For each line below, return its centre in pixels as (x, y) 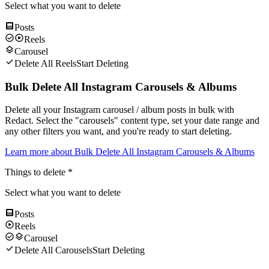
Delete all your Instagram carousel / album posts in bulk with (119, 110)
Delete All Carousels (53, 250)
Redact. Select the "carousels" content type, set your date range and (132, 121)
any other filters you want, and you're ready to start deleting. (118, 131)
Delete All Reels (45, 63)
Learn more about (40, 152)
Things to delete (35, 172)
